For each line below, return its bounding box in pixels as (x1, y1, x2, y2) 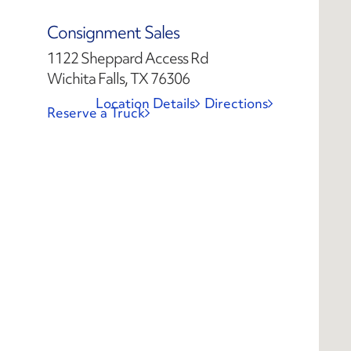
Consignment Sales (47, 21, 179, 44)
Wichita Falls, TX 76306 (47, 68, 190, 89)
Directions (204, 94, 268, 112)
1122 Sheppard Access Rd (47, 48, 208, 68)
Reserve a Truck (47, 103, 145, 121)
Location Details (96, 94, 195, 112)
